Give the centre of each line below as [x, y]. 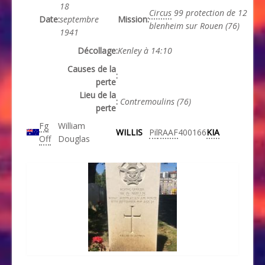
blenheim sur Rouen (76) [194, 26]
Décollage [97, 51]
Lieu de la [98, 95]
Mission [132, 20]
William [72, 126]
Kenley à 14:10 [145, 51]
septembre [79, 20]
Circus [160, 13]
